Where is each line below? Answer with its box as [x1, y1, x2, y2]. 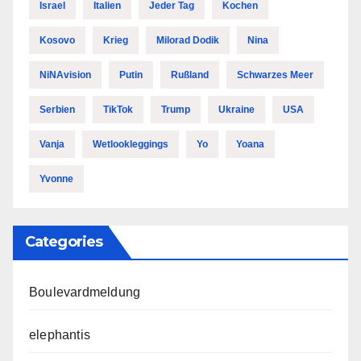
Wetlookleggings [93, 138, 168, 150]
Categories [25, 232, 102, 251]
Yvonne [39, 172, 73, 185]
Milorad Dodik [156, 34, 219, 46]
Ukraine [218, 103, 255, 115]
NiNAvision [39, 68, 91, 81]
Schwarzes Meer [237, 68, 313, 81]
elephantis [29, 327, 90, 342]
